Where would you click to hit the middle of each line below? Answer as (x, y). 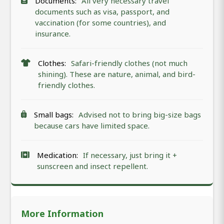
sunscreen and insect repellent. (92, 166)
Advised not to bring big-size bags (140, 114)
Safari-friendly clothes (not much (129, 63)
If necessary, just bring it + (130, 155)
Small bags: (54, 114)
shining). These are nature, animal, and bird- (117, 74)
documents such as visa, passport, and (102, 11)
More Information (62, 213)
